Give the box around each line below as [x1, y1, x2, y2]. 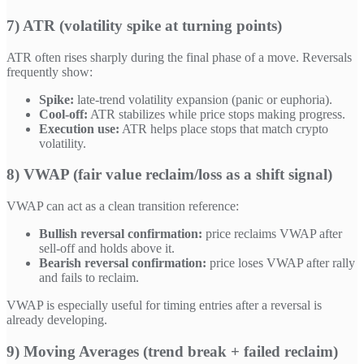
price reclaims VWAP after [202, 227, 342, 241]
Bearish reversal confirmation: [39, 256, 206, 271]
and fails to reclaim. [39, 271, 139, 285]
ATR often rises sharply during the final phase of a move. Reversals [6, 50, 352, 64]
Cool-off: [39, 106, 88, 121]
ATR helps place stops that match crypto [119, 121, 328, 136]
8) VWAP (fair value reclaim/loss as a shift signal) [6, 166, 332, 184]
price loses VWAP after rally [206, 256, 355, 271]
